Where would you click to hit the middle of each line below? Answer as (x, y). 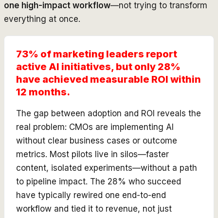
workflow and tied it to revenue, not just (94, 209)
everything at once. (42, 19)
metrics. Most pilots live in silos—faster (92, 154)
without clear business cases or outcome (97, 140)
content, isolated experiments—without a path (107, 168)
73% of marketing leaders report (97, 54)
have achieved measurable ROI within (109, 79)
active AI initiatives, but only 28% (98, 66)
